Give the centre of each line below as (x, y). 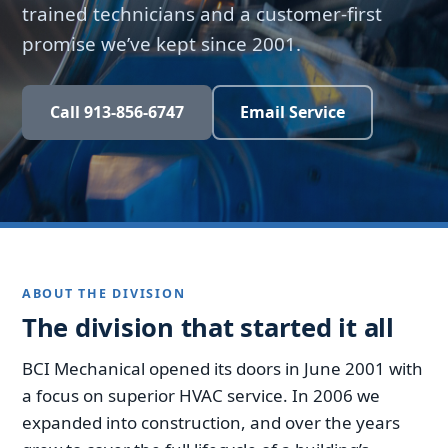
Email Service (292, 112)
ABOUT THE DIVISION (104, 294)
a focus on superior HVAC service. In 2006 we (201, 395)
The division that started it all (208, 327)
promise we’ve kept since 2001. (161, 44)
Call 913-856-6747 (117, 112)
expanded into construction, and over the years (211, 422)
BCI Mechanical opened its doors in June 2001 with (222, 368)
